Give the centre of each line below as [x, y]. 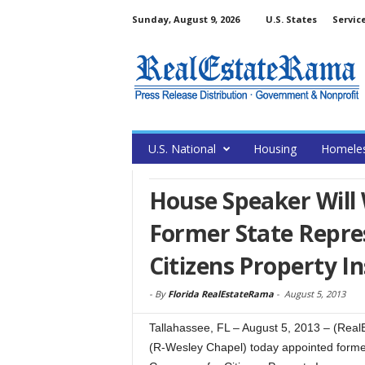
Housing [275, 149]
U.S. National [182, 149]
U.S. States [291, 19]
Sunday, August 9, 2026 [185, 19]
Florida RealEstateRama [220, 294]
